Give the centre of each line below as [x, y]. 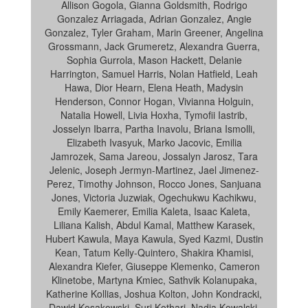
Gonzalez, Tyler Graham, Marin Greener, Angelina [154, 32]
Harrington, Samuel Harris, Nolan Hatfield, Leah [154, 74]
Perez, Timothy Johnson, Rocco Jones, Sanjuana [154, 184]
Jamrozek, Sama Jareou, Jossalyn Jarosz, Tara [154, 156]
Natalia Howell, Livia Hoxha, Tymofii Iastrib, [154, 115]
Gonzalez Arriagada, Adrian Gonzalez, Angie [154, 19]
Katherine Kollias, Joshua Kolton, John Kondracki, [154, 294]
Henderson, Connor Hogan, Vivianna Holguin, [154, 101]
